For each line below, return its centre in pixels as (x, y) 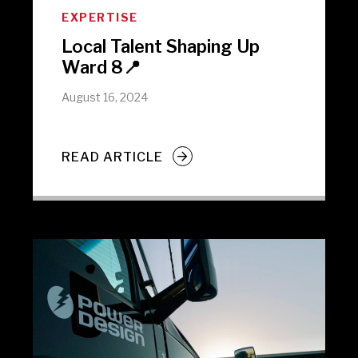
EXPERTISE (100, 17)
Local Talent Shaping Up (161, 46)
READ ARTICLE (113, 157)
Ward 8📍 (101, 67)
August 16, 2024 (105, 97)
